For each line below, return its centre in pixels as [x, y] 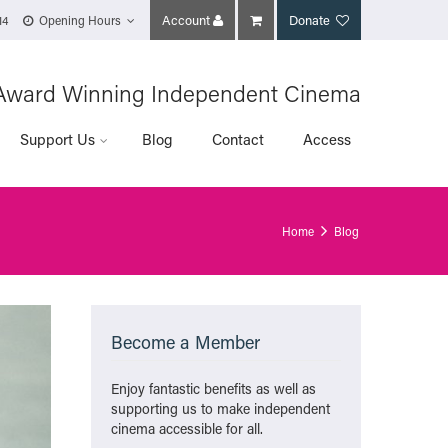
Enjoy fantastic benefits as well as [213, 388]
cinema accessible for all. [187, 428]
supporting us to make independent [220, 408]
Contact [238, 139]
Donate [311, 19]
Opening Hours [80, 20]
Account [186, 19]
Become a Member [185, 342]
